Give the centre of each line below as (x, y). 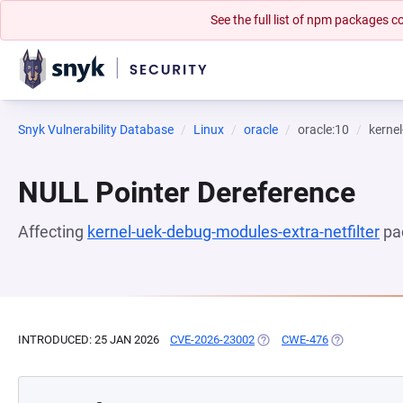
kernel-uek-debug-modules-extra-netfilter (233, 232)
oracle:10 (323, 130)
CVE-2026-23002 (212, 340)
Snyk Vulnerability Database (96, 130)
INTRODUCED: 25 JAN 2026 (89, 340)
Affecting (53, 232)
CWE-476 (305, 340)
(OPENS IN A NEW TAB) (316, 340)
